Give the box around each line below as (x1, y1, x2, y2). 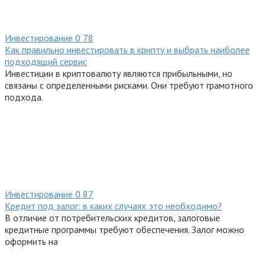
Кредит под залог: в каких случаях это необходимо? (5, 200, 222, 212)
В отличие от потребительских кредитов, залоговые (5, 212, 220, 224)
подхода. (5, 91, 43, 104)
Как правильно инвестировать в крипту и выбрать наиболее (5, 44, 250, 56)
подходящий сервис (5, 56, 87, 68)
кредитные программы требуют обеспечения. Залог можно (5, 224, 244, 236)
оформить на (5, 235, 58, 248)
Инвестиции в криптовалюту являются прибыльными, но (5, 67, 232, 80)
